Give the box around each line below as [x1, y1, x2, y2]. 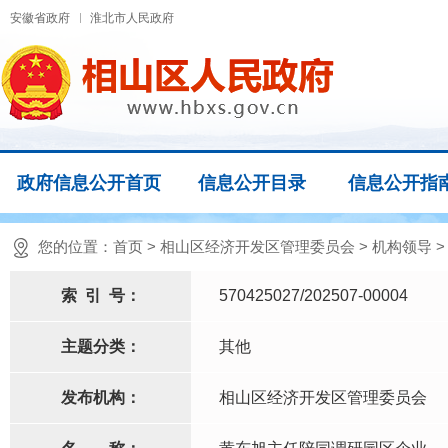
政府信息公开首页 [16, 173, 161, 193]
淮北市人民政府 [90, 11, 174, 25]
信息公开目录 [198, 173, 306, 193]
